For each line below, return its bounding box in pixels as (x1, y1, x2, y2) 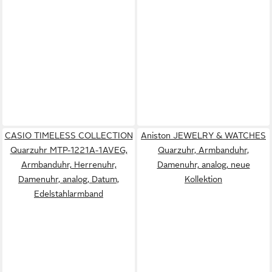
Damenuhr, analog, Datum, (18, 174, 119, 184)
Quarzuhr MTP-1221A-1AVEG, (10, 144, 127, 155)
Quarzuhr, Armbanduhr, (158, 144, 249, 155)
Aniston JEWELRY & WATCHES (141, 130, 266, 140)
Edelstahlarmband (34, 188, 103, 199)
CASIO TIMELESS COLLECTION (4, 130, 133, 140)
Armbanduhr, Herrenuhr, (21, 159, 117, 169)
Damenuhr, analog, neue (157, 159, 250, 169)
